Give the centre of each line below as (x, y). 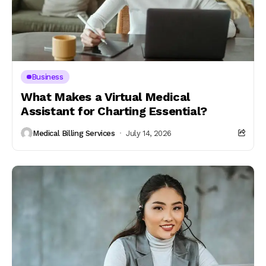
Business (47, 77)
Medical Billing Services (74, 133)
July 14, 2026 (149, 133)
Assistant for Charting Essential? (114, 111)
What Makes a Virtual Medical (105, 97)
